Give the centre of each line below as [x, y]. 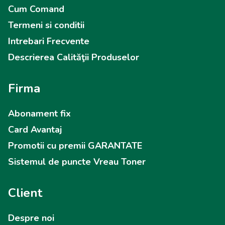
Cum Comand [36, 9]
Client [25, 193]
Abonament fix [39, 114]
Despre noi [31, 218]
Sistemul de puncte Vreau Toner [77, 162]
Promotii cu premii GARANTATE [75, 146]
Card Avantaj [35, 130]
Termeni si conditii [46, 25]
